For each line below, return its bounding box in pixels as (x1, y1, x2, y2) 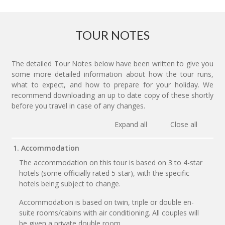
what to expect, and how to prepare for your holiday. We (12, 80, 213, 89)
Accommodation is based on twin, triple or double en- (19, 197, 194, 207)
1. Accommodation (13, 143, 79, 153)
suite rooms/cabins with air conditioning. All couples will (19, 208, 199, 217)
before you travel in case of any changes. (12, 101, 145, 110)
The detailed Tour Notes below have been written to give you (12, 59, 213, 68)
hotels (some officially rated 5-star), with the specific (19, 168, 189, 178)
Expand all (115, 120, 149, 129)
